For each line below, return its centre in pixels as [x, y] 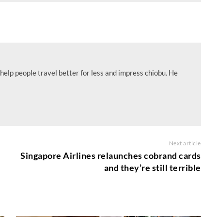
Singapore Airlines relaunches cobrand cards [111, 156]
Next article [185, 143]
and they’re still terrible [152, 168]
